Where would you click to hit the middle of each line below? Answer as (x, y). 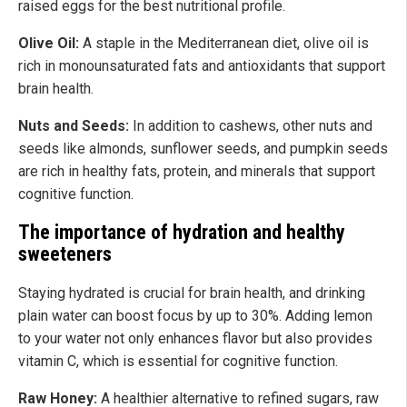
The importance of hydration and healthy (182, 232)
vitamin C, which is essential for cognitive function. (178, 362)
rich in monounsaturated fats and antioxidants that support (202, 65)
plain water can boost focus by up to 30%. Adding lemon (195, 316)
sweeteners (65, 253)
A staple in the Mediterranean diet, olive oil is (224, 43)
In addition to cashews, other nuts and (251, 125)
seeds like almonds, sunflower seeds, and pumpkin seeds (203, 148)
